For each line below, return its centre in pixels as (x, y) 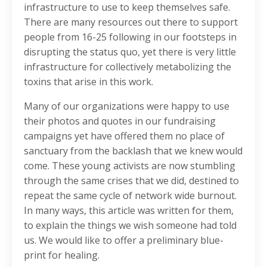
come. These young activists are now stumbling (130, 166)
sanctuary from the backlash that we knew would (133, 151)
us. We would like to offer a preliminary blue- (124, 240)
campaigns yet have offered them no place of (124, 136)
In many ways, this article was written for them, (129, 211)
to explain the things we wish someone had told (130, 226)
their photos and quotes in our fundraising (120, 121)
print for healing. (62, 255)
